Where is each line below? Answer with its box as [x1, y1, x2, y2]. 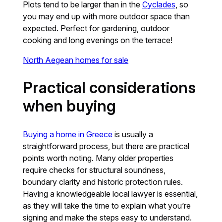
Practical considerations [23, 78, 196, 98]
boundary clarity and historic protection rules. [23, 177, 183, 187]
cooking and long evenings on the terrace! [23, 35, 173, 46]
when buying [23, 97, 116, 116]
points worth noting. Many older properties [23, 153, 174, 164]
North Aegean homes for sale [23, 55, 129, 65]
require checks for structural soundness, [23, 165, 166, 175]
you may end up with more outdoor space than [23, 11, 190, 22]
